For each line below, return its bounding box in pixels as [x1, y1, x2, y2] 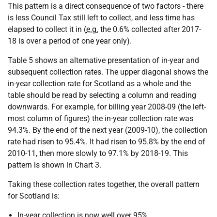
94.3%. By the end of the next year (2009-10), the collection [8, 125, 207, 135]
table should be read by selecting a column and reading [8, 90, 196, 100]
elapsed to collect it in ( [8, 24, 86, 34]
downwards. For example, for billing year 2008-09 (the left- [8, 102, 206, 111]
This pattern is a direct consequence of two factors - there [8, 1, 203, 11]
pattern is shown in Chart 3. [8, 160, 101, 170]
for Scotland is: [8, 191, 60, 201]
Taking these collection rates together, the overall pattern [8, 179, 200, 189]
